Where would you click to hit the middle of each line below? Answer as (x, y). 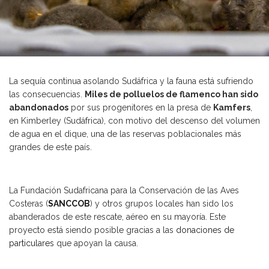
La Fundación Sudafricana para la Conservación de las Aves (124, 191)
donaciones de (205, 230)
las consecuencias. (47, 95)
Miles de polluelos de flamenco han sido (171, 95)
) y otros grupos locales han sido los (162, 204)
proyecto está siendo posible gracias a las (92, 230)
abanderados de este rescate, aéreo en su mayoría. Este (117, 217)
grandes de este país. (50, 147)
